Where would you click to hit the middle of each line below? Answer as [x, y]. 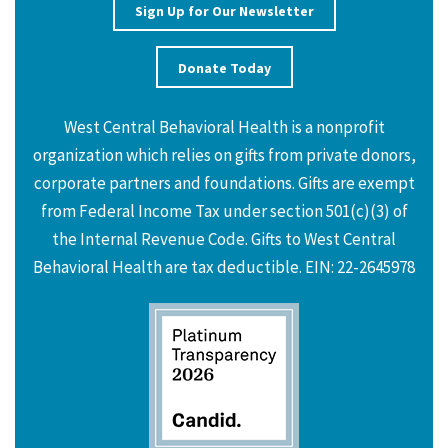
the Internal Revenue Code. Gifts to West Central [224, 238]
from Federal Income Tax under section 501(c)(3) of [224, 210]
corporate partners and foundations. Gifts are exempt [224, 182]
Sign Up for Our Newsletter [224, 11]
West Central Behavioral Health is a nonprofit [224, 126]
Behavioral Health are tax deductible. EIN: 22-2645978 [224, 266]
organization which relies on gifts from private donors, [224, 154]
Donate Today [224, 67]
